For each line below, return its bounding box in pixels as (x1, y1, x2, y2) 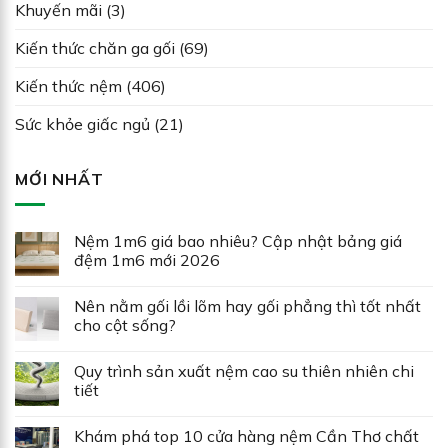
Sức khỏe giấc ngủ (15, 113, 150, 134)
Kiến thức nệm (15, 75, 122, 96)
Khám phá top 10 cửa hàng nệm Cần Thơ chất (74, 425, 419, 446)
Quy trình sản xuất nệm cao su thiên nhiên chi (74, 360, 414, 381)
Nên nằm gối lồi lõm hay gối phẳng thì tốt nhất (74, 295, 421, 316)
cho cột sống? (74, 314, 176, 335)
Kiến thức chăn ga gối (15, 37, 175, 58)
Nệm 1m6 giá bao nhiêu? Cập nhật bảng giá (74, 230, 402, 251)
